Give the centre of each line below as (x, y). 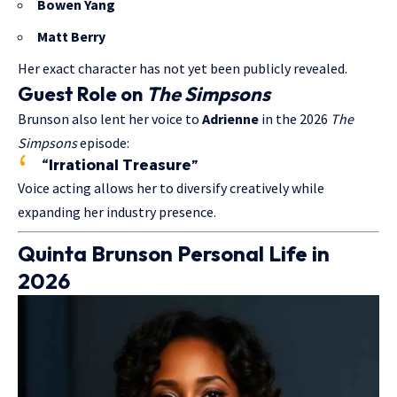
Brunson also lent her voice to (110, 119)
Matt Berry (71, 37)
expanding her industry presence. (117, 212)
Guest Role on (82, 94)
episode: (103, 143)
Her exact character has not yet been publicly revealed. (183, 69)
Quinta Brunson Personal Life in (174, 254)
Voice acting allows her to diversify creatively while (171, 188)
